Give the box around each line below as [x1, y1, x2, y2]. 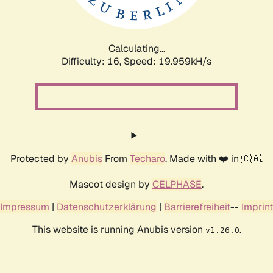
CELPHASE [152, 177, 202, 191]
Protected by [10, 152, 71, 165]
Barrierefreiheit [164, 200, 230, 213]
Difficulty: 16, [62, 54, 124, 68]
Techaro [130, 152, 165, 165]
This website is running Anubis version [32, 222, 205, 236]
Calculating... [108, 41, 165, 55]
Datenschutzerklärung [57, 200, 157, 213]
